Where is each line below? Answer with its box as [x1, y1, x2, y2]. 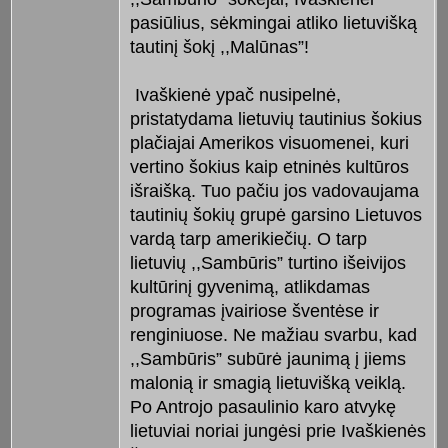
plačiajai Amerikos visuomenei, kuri [129, 133, 409, 154]
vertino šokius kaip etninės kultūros [129, 157, 409, 178]
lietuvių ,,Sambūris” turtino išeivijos [129, 253, 406, 274]
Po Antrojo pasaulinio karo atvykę [129, 397, 396, 418]
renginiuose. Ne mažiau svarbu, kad [129, 325, 417, 346]
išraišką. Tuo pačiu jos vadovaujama [129, 181, 419, 202]
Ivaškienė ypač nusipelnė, [129, 85, 341, 106]
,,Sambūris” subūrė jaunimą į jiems [129, 349, 406, 370]
